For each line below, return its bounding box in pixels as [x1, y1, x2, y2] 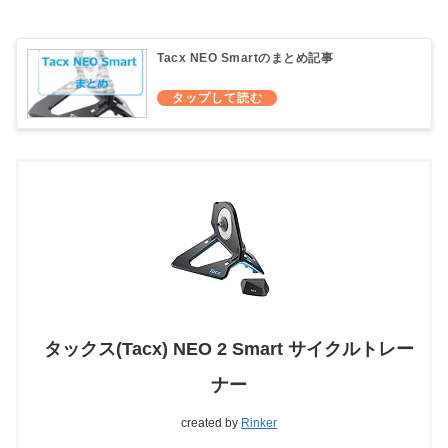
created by [181, 415, 241, 430]
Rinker [241, 415, 277, 430]
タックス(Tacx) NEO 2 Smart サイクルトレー [44, 338, 414, 359]
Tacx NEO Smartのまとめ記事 [157, 51, 333, 66]
